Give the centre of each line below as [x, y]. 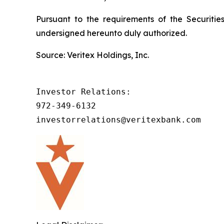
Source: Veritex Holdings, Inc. [92, 55]
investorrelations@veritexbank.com [118, 119]
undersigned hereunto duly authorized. [111, 33]
